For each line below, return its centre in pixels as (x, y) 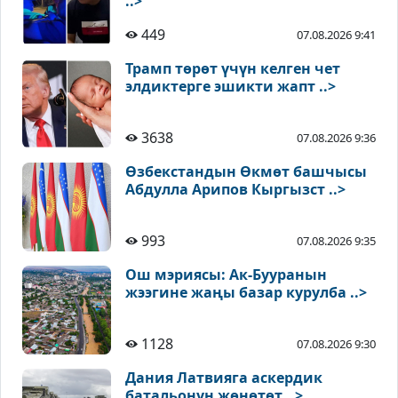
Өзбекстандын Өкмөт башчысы (246, 172)
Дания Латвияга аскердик (224, 378)
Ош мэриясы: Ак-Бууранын (226, 275)
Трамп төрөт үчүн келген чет (233, 69)
